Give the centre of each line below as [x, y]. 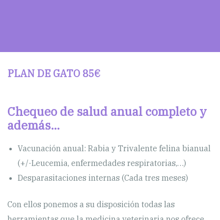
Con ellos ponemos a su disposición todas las [91, 204]
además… [34, 125]
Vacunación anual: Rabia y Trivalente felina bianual [114, 148]
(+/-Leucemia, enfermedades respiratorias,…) [102, 163]
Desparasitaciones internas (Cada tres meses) [103, 178]
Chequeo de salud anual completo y [107, 111]
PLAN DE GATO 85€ [54, 73]
